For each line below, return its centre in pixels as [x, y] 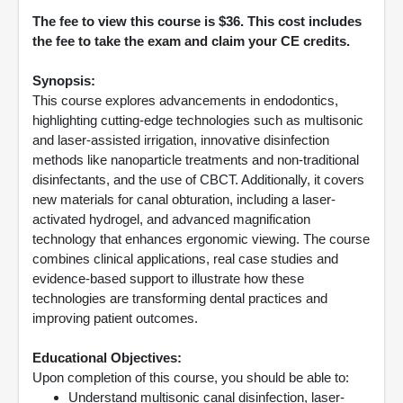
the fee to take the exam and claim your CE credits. [191, 41]
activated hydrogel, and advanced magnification [171, 219]
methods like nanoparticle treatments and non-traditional [196, 160]
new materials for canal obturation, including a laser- [184, 199]
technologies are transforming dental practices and [180, 298]
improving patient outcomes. [115, 318]
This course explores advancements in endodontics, [185, 100]
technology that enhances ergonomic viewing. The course [201, 239]
